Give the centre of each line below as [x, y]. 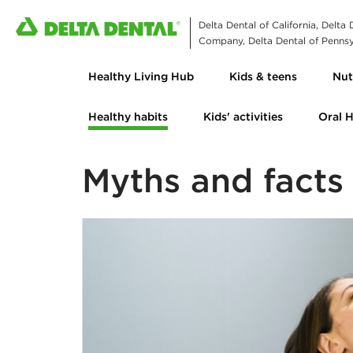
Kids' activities [243, 117]
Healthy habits [128, 117]
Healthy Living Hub [141, 76]
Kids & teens [263, 76]
